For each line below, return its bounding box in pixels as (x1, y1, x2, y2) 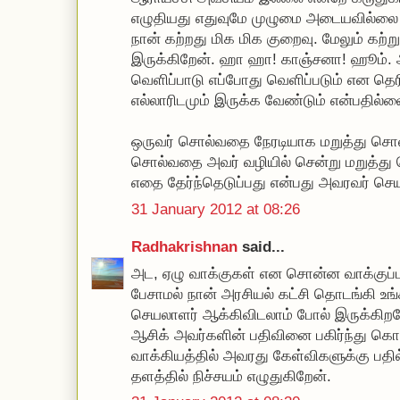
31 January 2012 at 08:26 (131, 200, 300, 218)
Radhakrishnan (131, 238, 242, 255)
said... (242, 238, 285, 255)
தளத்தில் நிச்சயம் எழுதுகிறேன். (131, 367, 331, 385)
